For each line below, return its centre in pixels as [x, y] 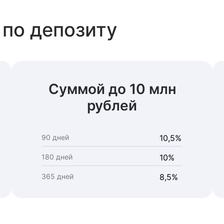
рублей [112, 105]
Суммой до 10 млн [112, 89]
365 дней [57, 176]
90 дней [55, 137]
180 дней [57, 157]
